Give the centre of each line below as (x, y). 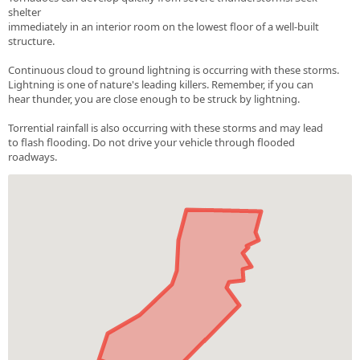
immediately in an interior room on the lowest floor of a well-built (164, 27)
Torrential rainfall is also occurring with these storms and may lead (166, 128)
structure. (31, 41)
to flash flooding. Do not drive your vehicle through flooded (151, 143)
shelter (25, 12)
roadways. (33, 157)
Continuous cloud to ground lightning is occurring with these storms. (174, 70)
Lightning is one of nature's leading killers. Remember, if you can (161, 85)
